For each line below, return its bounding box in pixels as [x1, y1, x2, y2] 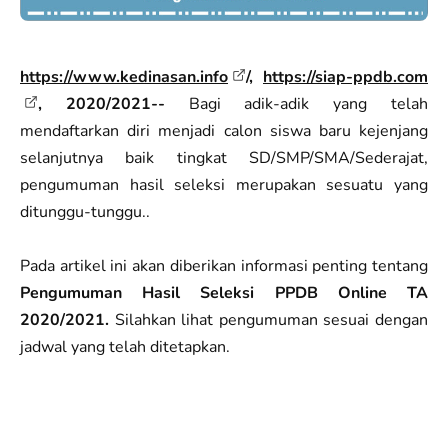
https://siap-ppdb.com [263, 65, 428, 88]
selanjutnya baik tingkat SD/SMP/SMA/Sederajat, [20, 146, 428, 169]
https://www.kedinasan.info [20, 65, 228, 88]
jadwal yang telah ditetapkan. [20, 335, 230, 358]
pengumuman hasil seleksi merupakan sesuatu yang [20, 173, 428, 196]
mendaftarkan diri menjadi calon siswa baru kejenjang [20, 119, 428, 142]
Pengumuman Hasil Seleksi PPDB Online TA [20, 281, 428, 304]
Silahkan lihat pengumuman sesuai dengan [109, 308, 428, 331]
